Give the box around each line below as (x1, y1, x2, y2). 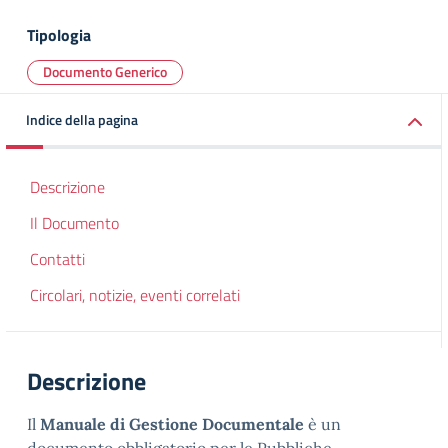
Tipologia (27, 23, 91, 47)
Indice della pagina (26, 109, 138, 130)
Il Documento (30, 211, 119, 235)
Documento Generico (43, 61, 167, 82)
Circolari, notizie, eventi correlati (30, 283, 240, 307)
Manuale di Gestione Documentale (40, 414, 304, 434)
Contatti (30, 247, 85, 271)
